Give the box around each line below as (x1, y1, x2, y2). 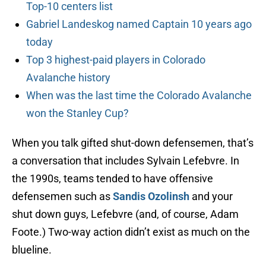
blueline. (12, 243, 52, 256)
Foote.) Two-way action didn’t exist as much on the (12, 226, 250, 239)
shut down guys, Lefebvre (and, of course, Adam (12, 208, 239, 221)
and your (189, 190, 233, 203)
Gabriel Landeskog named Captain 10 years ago (26, 18, 252, 31)
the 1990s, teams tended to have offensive (12, 172, 213, 185)
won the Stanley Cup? (26, 107, 129, 120)
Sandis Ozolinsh (113, 190, 189, 203)
